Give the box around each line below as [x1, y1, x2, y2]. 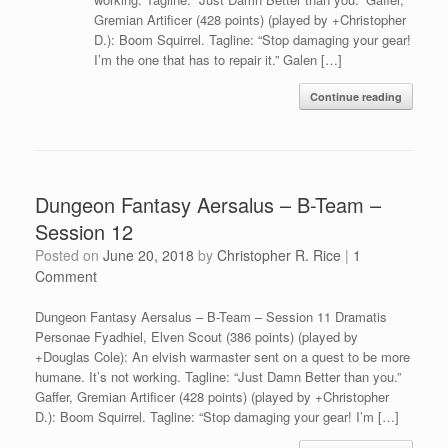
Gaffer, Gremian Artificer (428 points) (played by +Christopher [35, 386, 389, 406]
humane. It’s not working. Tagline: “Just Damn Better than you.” [35, 366, 401, 386]
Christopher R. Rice [217, 244, 341, 265]
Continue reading [310, 88, 402, 104]
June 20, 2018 [103, 244, 194, 265]
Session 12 [35, 216, 133, 246]
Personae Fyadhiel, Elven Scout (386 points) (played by [35, 326, 358, 346]
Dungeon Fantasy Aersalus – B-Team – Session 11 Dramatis [35, 306, 387, 326]
